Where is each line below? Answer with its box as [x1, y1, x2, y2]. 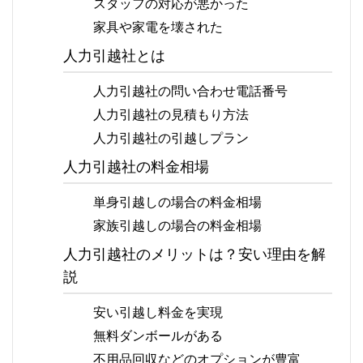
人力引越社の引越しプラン [93, 130, 250, 145]
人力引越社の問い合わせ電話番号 [93, 83, 288, 98]
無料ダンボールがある [93, 327, 224, 343]
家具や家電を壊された [93, 19, 224, 34]
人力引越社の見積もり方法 [93, 106, 250, 122]
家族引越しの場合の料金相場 [93, 217, 263, 233]
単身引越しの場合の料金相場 [93, 194, 263, 209]
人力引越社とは [63, 47, 166, 64]
